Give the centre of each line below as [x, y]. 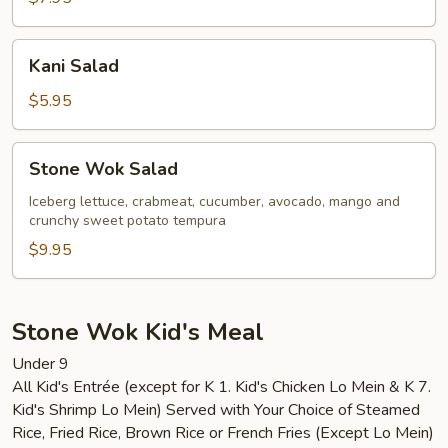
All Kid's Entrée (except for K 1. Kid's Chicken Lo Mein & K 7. [221, 387]
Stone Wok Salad [103, 169]
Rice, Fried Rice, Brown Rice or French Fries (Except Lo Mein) [223, 433]
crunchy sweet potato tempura [127, 220]
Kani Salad [74, 66]
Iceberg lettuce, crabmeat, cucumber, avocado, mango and [214, 201]
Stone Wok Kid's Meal [138, 332]
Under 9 [40, 364]
